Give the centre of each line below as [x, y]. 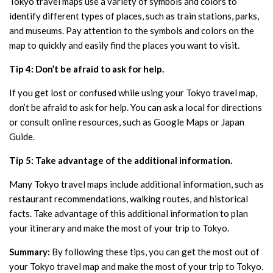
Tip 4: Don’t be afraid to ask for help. [87, 69]
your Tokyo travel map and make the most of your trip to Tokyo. [136, 266]
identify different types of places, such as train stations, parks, [134, 16]
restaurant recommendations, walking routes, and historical [129, 198]
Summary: [30, 251]
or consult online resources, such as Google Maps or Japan [127, 122]
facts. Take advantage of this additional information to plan [129, 213]
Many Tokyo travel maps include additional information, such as [136, 184]
